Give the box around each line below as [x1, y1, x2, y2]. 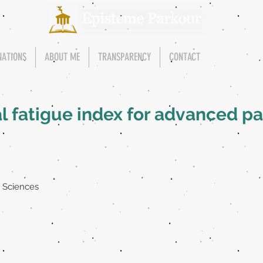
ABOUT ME [45, 50, 80, 63]
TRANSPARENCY [98, 50, 151, 63]
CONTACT [169, 50, 200, 63]
